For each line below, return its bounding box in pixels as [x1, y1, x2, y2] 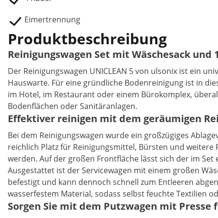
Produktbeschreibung [8, 29, 167, 49]
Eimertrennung [24, 14, 80, 25]
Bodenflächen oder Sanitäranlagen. [8, 101, 137, 111]
